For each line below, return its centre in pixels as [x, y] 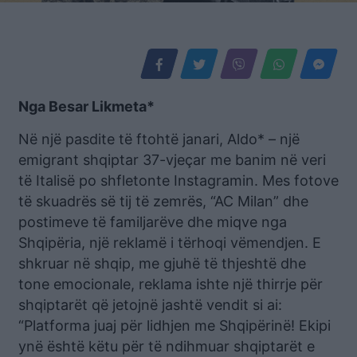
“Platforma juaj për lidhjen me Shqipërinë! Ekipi [175, 326]
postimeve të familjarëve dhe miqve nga [153, 222]
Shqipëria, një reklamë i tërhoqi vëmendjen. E [170, 243]
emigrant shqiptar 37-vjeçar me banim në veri [172, 160]
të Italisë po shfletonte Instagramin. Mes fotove [178, 180]
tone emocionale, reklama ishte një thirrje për [171, 284]
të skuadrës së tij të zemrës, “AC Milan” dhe [163, 201]
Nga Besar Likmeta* [86, 106]
